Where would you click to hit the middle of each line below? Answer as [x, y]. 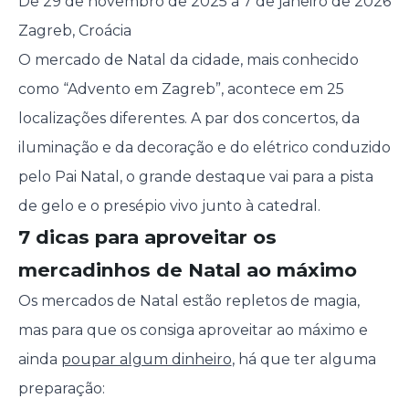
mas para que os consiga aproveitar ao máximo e [193, 330]
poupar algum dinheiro [146, 360]
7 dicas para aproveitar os [147, 237]
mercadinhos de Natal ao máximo [187, 270]
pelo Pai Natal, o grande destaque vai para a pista [195, 177]
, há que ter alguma [304, 360]
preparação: [61, 389]
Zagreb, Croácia [74, 31]
